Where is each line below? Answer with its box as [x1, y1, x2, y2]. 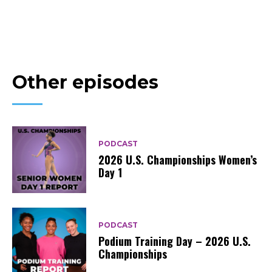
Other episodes [12, 70, 158, 93]
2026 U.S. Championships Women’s [98, 152, 257, 168]
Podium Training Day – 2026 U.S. [98, 233, 251, 250]
